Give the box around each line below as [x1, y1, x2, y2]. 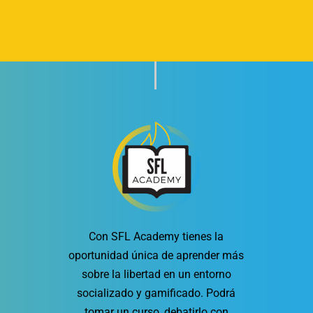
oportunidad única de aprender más [68, 248, 245, 262]
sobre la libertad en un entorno [81, 267, 231, 281]
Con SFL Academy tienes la [89, 229, 224, 243]
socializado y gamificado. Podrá [77, 286, 236, 300]
